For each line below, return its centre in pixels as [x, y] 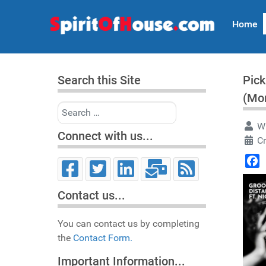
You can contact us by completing [129, 224]
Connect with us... [105, 136]
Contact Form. [103, 238]
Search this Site [99, 80]
